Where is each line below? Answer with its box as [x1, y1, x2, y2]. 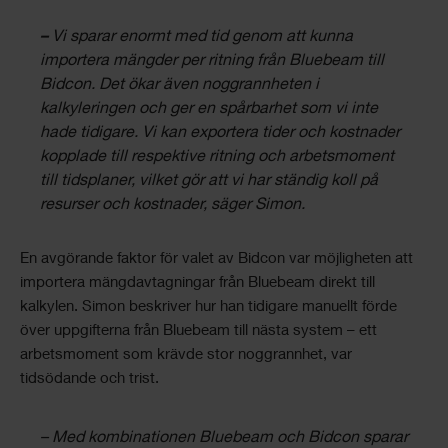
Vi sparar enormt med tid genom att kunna [52, 30, 353, 46]
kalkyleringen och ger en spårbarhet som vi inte [40, 102, 378, 118]
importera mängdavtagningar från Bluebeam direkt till [20, 276, 375, 291]
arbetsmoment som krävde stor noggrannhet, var [20, 348, 352, 363]
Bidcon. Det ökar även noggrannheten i [40, 78, 319, 94]
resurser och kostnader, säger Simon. [40, 198, 305, 214]
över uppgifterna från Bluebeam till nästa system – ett [20, 324, 377, 339]
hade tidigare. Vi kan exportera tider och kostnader [40, 126, 400, 142]
